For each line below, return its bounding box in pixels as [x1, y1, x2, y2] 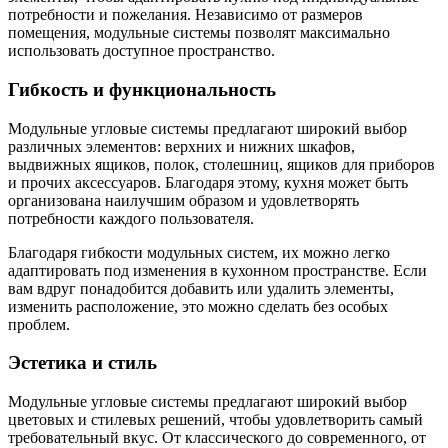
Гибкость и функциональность [8, 78, 276, 100]
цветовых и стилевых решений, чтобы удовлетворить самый [8, 410, 423, 428]
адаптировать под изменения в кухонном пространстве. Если [8, 261, 427, 279]
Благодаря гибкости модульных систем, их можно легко [8, 243, 390, 261]
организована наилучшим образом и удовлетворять [8, 191, 359, 209]
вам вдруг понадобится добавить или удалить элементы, [8, 279, 394, 297]
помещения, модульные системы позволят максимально [8, 24, 390, 42]
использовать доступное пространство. [8, 42, 275, 60]
